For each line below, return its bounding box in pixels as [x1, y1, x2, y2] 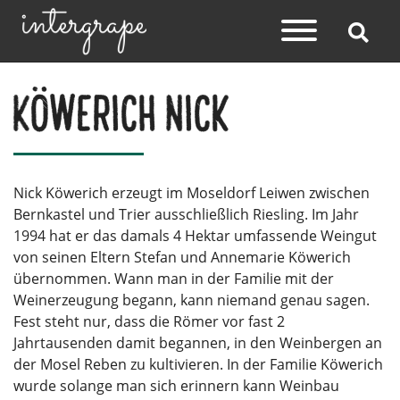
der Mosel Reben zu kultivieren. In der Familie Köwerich [13, 354, 383, 374]
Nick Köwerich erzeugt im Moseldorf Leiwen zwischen [13, 183, 370, 203]
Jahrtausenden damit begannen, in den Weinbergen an [13, 333, 382, 353]
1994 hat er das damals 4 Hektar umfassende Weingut [13, 226, 377, 246]
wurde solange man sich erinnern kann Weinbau [13, 376, 339, 396]
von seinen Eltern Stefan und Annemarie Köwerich [13, 247, 351, 267]
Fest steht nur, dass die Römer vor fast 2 [13, 312, 285, 331]
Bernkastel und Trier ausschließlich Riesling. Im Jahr [13, 204, 359, 224]
